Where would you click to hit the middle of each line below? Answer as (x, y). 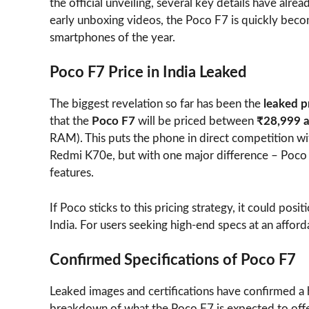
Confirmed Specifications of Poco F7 (173, 260)
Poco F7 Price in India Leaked (148, 73)
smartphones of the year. (112, 37)
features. (72, 173)
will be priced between (196, 121)
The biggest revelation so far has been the (157, 104)
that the (71, 121)
